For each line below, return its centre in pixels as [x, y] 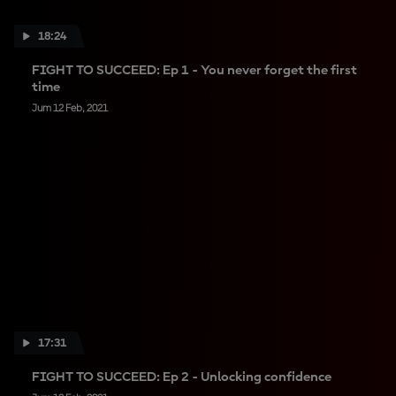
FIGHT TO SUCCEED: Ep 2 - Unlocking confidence [182, 377]
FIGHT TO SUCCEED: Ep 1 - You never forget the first [194, 71]
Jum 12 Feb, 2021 [70, 109]
